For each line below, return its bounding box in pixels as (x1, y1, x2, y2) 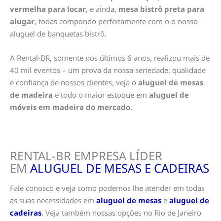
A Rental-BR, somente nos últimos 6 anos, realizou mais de (10, 52, 210, 63)
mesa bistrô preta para (118, 3, 204, 14)
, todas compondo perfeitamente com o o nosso (35, 16, 198, 26)
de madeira (10, 89, 53, 100)
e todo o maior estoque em (53, 89, 149, 100)
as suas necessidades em (10, 195, 96, 206)
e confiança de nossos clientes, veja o (10, 77, 138, 87)
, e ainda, (86, 3, 118, 14)
